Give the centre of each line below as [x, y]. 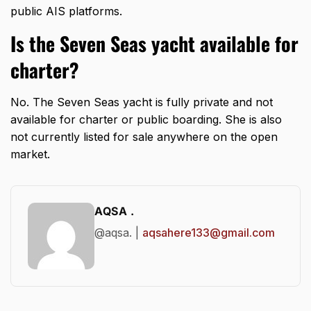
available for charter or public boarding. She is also [146, 120]
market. [30, 154]
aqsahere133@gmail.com [209, 233]
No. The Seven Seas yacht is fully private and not [142, 102]
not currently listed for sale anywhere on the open [144, 137]
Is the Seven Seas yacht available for [154, 44]
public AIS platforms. [66, 11]
